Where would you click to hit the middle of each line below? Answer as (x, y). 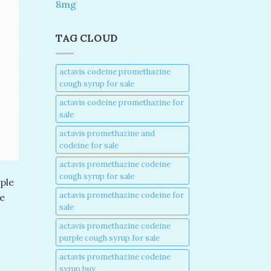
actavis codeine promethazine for (122, 102)
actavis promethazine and (107, 133)
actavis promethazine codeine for (122, 195)
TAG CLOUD (87, 38)
